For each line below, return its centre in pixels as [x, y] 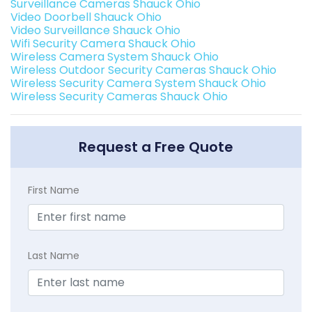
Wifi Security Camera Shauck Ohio [103, 44]
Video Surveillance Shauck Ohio [95, 30]
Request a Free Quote [156, 147]
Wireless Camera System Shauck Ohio [115, 57]
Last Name [54, 256]
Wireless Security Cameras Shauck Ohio [119, 96]
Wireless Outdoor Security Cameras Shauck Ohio [143, 70]
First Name [54, 190]
